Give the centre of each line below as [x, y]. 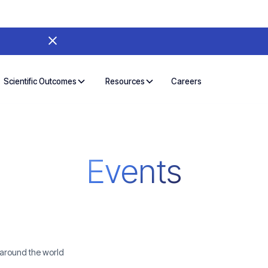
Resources [125, 82]
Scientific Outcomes [40, 82]
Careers [187, 81]
